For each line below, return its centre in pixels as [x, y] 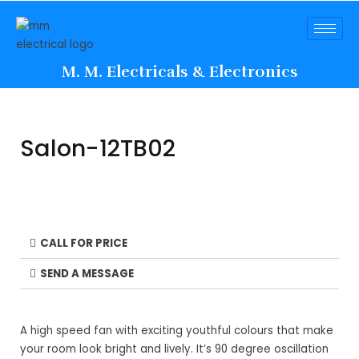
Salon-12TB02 [98, 148]
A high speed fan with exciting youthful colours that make [177, 330]
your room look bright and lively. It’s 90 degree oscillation [174, 349]
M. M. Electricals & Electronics [179, 72]
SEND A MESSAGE [87, 273]
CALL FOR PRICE [84, 243]
